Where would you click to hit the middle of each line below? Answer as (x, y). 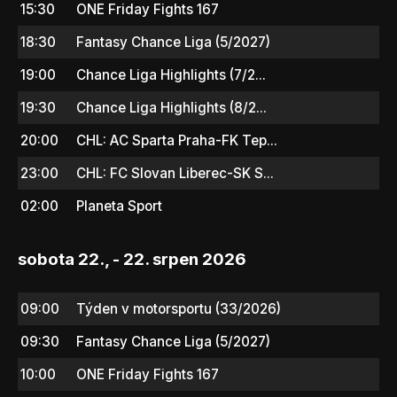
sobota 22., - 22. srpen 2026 (132, 259)
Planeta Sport (119, 206)
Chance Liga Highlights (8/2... (171, 107)
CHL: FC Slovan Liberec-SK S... (175, 173)
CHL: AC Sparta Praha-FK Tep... (177, 140)
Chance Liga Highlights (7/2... (171, 74)
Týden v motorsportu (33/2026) (179, 308)
